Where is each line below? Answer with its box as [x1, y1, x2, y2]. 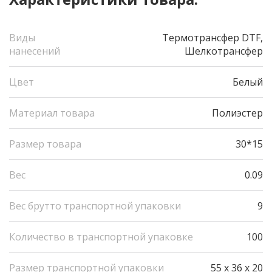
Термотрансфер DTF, [162, 31, 263, 44]
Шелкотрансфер [185, 44, 263, 58]
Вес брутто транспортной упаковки [9, 199, 181, 212]
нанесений [9, 44, 60, 58]
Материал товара [9, 106, 95, 120]
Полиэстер [212, 106, 263, 120]
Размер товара [9, 137, 81, 151]
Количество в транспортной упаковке [9, 230, 193, 243]
